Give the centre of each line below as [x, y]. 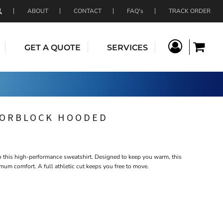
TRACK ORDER [190, 11]
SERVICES [127, 47]
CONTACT [88, 11]
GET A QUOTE [53, 47]
